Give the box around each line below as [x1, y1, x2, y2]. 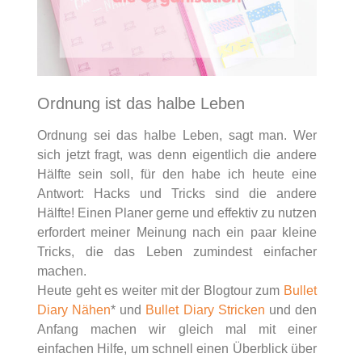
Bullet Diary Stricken [145, 302, 265, 317]
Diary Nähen [37, 302, 112, 317]
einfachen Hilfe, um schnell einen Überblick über [37, 341, 317, 356]
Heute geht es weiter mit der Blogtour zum [37, 283, 284, 297]
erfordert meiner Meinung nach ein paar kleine [37, 225, 317, 239]
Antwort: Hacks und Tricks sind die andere [37, 186, 317, 200]
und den [264, 302, 318, 317]
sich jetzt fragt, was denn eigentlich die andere [37, 147, 317, 162]
